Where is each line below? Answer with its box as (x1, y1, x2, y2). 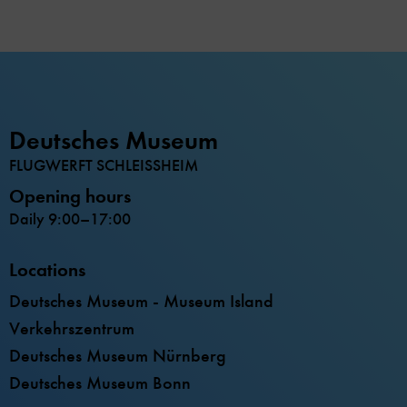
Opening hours (9, 184, 131, 209)
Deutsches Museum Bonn (9, 372, 191, 395)
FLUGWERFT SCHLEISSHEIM (9, 155, 198, 176)
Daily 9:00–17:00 (9, 209, 131, 230)
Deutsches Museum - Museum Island (9, 290, 273, 313)
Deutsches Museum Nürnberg (9, 344, 226, 368)
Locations (9, 258, 85, 283)
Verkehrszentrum (9, 317, 134, 341)
